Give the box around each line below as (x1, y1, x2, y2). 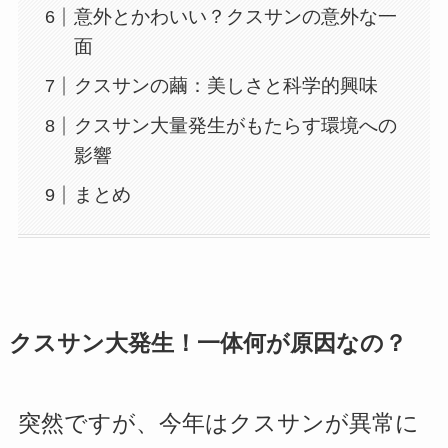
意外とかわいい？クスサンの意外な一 (74, 6, 398, 28)
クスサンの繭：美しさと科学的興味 (74, 75, 379, 97)
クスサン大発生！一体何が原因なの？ (8, 331, 407, 357)
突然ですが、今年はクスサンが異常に (17, 411, 419, 437)
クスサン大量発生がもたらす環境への (74, 114, 398, 136)
